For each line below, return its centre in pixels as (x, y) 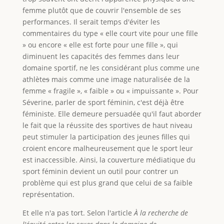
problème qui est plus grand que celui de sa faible (107, 182)
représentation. (48, 194)
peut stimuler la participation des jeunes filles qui (106, 136)
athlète (34, 79)
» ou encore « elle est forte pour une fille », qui (100, 44)
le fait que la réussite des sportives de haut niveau (107, 125)
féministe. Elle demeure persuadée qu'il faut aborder (112, 113)
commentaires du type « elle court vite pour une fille (110, 33)
